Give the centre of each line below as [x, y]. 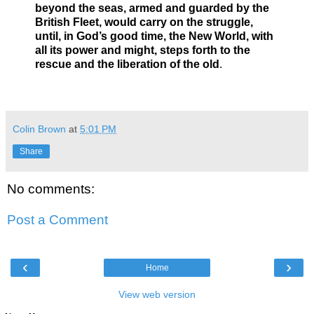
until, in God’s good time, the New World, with [154, 36]
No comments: [51, 189]
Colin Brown [39, 129]
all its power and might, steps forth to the [143, 50]
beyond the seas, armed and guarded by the [152, 8]
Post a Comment [57, 219]
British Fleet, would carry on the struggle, [144, 22]
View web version [157, 295]
